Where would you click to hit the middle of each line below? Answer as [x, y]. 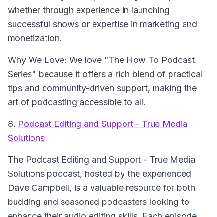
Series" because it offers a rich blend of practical [105, 74]
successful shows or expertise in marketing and [102, 24]
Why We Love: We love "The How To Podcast [101, 60]
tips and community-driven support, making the [102, 88]
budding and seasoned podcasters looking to [99, 202]
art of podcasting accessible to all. [77, 102]
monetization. [35, 38]
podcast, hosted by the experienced [118, 174]
